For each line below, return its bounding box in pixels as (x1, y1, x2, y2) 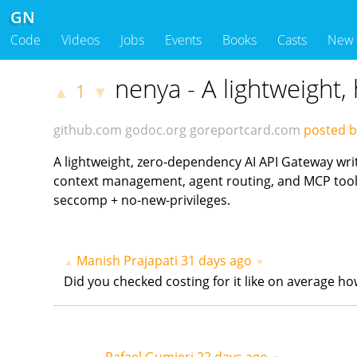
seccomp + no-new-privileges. (53, 190, 231, 209)
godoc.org (125, 121, 187, 139)
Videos (61, 31, 100, 49)
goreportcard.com (190, 121, 301, 139)
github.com (53, 121, 123, 139)
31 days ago (181, 251, 253, 269)
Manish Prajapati (76, 251, 178, 269)
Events (165, 31, 202, 49)
